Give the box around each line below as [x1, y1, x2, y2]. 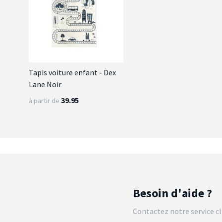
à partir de [29, 96, 59, 105]
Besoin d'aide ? [133, 185, 212, 201]
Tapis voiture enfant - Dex [29, 67, 116, 77]
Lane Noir [29, 79, 61, 89]
